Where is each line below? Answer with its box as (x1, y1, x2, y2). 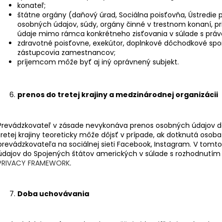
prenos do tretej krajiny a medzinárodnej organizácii (17, 89, 218, 100)
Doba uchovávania (17, 188, 89, 199)
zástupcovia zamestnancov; (17, 47, 115, 57)
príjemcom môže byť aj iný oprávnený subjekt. (17, 56, 179, 67)
